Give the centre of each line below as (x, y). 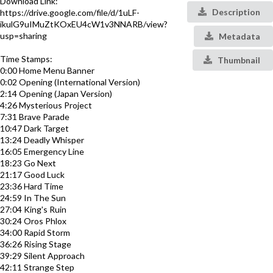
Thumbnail (238, 60)
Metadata (239, 36)
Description (235, 12)
